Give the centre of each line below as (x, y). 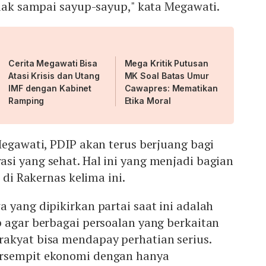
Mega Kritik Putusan (166, 64)
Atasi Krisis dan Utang (54, 76)
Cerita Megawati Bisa (53, 64)
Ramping (26, 101)
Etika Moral (148, 101)
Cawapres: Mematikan (171, 88)
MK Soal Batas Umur (167, 76)
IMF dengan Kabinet (50, 88)
